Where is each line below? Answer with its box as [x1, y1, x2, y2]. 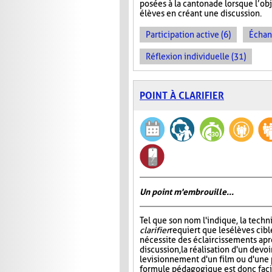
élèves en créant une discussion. [140, 8, 262, 19]
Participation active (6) [146, 30, 231, 40]
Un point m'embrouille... [140, 187, 234, 197]
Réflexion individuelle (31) [146, 52, 246, 62]
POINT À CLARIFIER [140, 90, 224, 102]
